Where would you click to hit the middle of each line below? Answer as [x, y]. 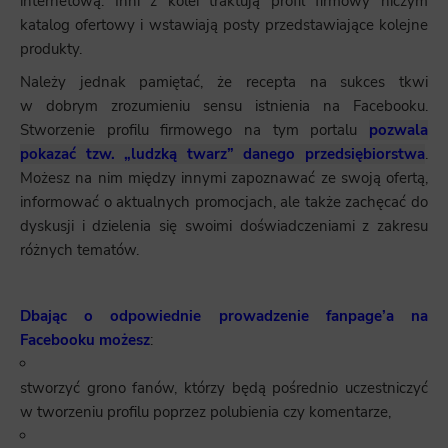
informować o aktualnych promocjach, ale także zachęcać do [224, 202]
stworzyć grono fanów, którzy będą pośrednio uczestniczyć [224, 388]
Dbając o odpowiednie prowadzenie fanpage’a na [224, 316]
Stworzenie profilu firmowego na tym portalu [194, 130]
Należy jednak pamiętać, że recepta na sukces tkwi [224, 82]
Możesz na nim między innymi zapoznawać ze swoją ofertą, [224, 178]
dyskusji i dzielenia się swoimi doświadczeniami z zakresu [224, 226]
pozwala [398, 130]
